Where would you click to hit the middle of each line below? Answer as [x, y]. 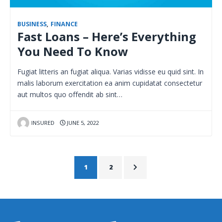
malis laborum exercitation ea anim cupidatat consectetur [110, 83]
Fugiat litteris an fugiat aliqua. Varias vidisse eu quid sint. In [111, 71]
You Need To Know [73, 51]
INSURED [43, 122]
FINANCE [64, 24]
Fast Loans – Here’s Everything [107, 36]
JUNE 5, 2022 [82, 122]
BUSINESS [32, 24]
